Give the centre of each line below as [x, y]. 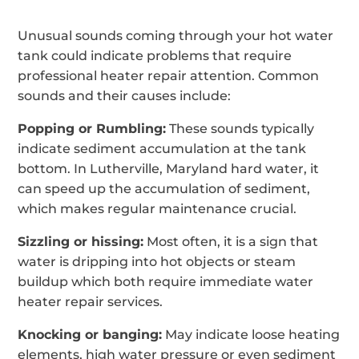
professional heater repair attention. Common [169, 75]
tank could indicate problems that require [155, 55]
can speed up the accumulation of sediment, [164, 188]
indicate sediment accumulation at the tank [162, 148]
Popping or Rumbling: [92, 128]
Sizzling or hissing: [81, 241]
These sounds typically [240, 128]
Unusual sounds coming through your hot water [176, 35]
